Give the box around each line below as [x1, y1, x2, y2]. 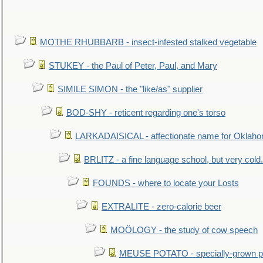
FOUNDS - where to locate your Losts [93, 178, 239, 188]
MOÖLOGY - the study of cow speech [110, 225, 258, 235]
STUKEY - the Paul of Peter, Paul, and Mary [49, 61, 217, 70]
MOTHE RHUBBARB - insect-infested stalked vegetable [40, 38, 257, 47]
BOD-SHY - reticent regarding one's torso [66, 108, 225, 117]
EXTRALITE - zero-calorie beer [102, 202, 221, 211]
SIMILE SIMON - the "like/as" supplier [58, 85, 203, 94]
